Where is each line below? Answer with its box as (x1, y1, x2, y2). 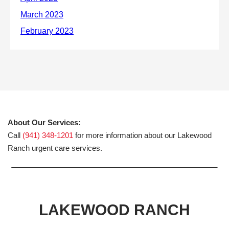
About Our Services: (8, 118, 81, 127)
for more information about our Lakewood (73, 130, 212, 140)
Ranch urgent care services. (8, 143, 102, 152)
